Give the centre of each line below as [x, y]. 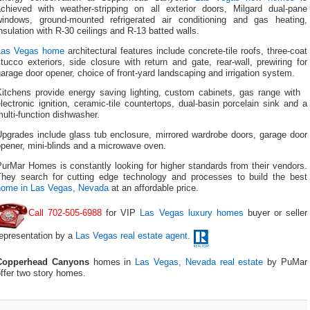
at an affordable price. [154, 188]
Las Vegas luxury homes [192, 213]
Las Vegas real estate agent [131, 236]
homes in [112, 262]
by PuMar [285, 262]
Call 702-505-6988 [65, 213]
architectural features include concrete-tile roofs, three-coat [186, 51]
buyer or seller [275, 213]
